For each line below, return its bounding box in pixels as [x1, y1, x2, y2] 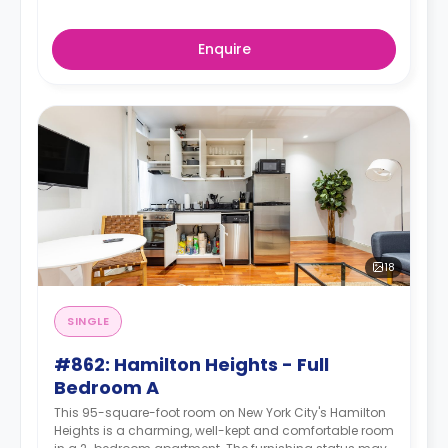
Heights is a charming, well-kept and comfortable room [54, 421, 394, 439]
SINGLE [67, 312, 110, 329]
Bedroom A [54, 374, 159, 400]
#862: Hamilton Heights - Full [54, 351, 329, 377]
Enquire [197, 38, 251, 59]
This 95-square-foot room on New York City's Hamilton [54, 403, 386, 421]
